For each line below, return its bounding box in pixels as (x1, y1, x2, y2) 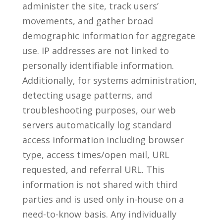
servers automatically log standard (22, 119, 171, 131)
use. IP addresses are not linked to (22, 45, 169, 56)
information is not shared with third (22, 178, 177, 190)
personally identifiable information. (22, 59, 174, 71)
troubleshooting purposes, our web (22, 104, 176, 116)
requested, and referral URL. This (22, 164, 165, 175)
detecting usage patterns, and (22, 89, 152, 101)
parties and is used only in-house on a (22, 193, 184, 205)
